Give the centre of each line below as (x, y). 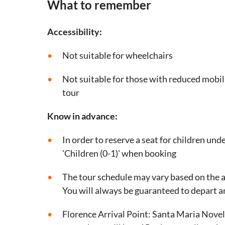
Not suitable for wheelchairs (118, 55)
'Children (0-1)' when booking (119, 153)
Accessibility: (75, 32)
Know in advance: (82, 116)
